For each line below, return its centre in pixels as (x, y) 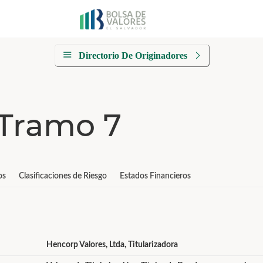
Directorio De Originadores (133, 55)
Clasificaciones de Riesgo (63, 176)
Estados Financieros (155, 176)
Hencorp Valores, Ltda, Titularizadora (112, 245)
